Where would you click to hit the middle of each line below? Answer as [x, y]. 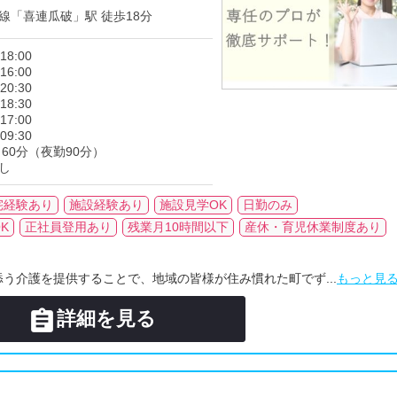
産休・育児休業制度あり [313, 227]
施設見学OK [193, 205]
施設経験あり [106, 205]
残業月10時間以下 [178, 227]
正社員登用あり [68, 227]
